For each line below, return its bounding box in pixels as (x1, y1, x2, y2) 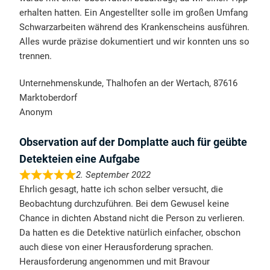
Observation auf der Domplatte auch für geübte (19, 136, 248, 149)
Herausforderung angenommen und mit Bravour (19, 256, 210, 268)
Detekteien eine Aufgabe (19, 152, 140, 166)
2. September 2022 (76, 169, 151, 181)
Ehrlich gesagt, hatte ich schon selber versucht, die (19, 184, 224, 195)
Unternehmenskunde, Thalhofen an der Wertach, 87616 (19, 78, 238, 89)
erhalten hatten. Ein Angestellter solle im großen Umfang (19, 7, 248, 19)
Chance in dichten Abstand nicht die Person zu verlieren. (19, 213, 245, 224)
